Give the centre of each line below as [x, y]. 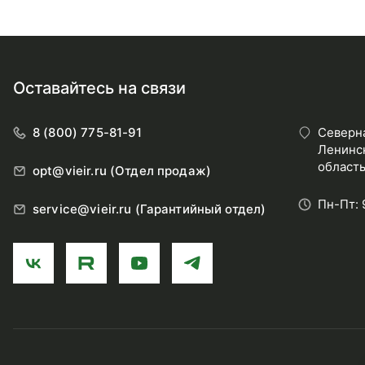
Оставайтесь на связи [99, 88]
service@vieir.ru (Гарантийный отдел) [150, 209]
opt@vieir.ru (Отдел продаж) [122, 171]
